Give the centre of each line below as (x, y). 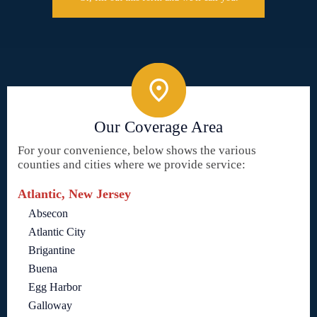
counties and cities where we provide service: (132, 165)
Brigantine (52, 250)
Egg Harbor (55, 287)
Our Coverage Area (158, 127)
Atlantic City (57, 232)
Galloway (50, 305)
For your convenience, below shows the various (137, 150)
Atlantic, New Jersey (74, 194)
